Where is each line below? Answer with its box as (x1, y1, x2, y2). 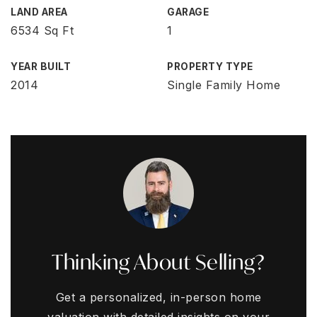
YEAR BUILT (11, 61, 71, 72)
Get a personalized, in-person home (55, 290, 262, 304)
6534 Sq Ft (11, 23, 74, 38)
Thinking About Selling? (52, 248, 265, 275)
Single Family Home (167, 78, 280, 92)
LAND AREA (11, 6, 68, 18)
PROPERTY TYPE (167, 61, 253, 72)
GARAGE (167, 6, 209, 18)
